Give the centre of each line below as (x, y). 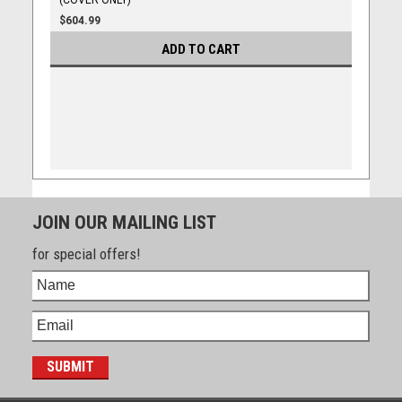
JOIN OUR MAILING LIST (124, 222)
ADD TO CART (201, 50)
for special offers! (86, 253)
